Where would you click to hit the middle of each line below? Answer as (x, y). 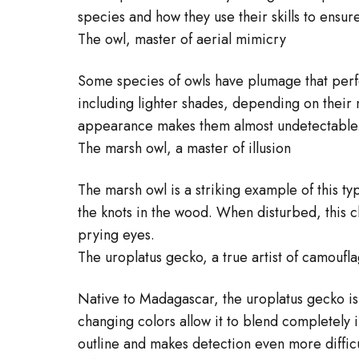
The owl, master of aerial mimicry (182, 39)
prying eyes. (116, 235)
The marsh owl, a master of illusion (184, 148)
